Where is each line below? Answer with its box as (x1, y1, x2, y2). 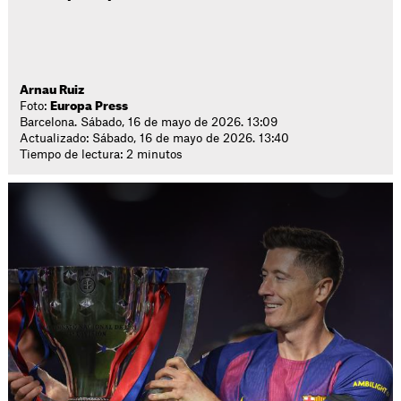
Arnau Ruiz (20, 84, 85, 96)
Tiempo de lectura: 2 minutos (20, 149, 183, 160)
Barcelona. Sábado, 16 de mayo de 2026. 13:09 (20, 116, 278, 128)
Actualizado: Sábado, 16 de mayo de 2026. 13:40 (20, 132, 290, 144)
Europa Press (50, 100, 129, 112)
